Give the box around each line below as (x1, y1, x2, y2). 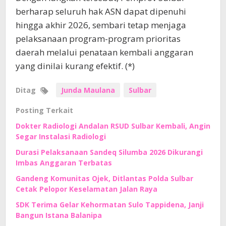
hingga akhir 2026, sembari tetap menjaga (16, 19, 186, 31)
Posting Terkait (16, 105, 73, 116)
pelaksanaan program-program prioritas (16, 33, 181, 45)
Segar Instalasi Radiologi (16, 132, 108, 142)
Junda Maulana (61, 85, 115, 95)
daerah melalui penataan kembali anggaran (16, 46, 193, 59)
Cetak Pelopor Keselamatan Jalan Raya (16, 184, 157, 194)
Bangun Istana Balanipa (16, 210, 102, 220)
